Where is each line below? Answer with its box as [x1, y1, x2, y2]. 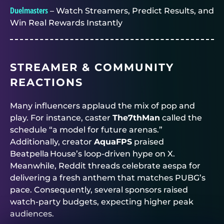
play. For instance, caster [10, 112, 112, 122]
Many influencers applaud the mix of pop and [10, 100, 195, 110]
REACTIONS [10, 75, 83, 88]
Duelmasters [10, 4, 48, 16]
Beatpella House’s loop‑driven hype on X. [10, 148, 175, 158]
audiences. [10, 208, 54, 218]
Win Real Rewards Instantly [10, 17, 122, 27]
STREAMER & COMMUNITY [10, 60, 174, 73]
